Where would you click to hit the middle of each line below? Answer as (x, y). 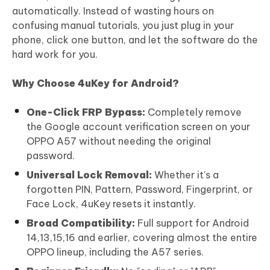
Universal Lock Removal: (89, 175)
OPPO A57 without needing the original (119, 141)
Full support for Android (192, 223)
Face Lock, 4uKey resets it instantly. (111, 204)
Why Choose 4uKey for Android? (96, 83)
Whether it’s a (185, 175)
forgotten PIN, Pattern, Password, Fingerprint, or (140, 190)
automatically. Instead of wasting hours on (113, 11)
